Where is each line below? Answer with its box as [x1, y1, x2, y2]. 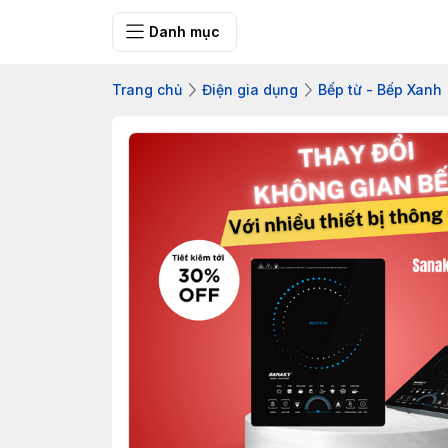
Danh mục [149, 23, 220, 40]
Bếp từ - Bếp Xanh [318, 81, 442, 98]
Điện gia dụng [202, 81, 298, 98]
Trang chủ [112, 81, 182, 98]
